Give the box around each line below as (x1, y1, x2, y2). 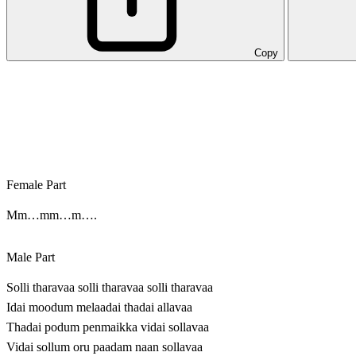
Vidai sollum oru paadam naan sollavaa (6, 340, 203, 354)
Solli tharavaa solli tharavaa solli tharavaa (6, 281, 213, 295)
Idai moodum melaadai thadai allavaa (6, 300, 192, 315)
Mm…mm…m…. (6, 208, 97, 222)
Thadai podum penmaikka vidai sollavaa (6, 320, 209, 335)
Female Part (6, 178, 66, 192)
